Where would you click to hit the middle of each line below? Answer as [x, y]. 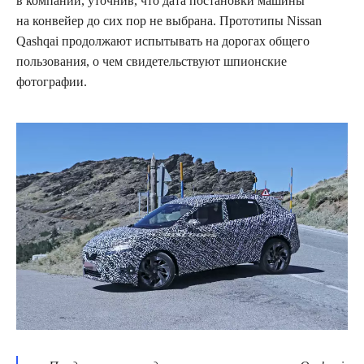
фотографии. [52, 81]
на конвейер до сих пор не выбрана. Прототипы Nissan [169, 20]
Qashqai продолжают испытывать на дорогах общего [163, 41]
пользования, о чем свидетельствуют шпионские [152, 61]
